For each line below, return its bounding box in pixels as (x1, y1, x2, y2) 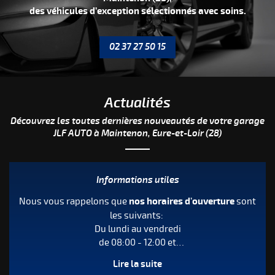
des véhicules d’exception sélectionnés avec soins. (29, 6, 246, 18)
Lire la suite (113, 258, 162, 270)
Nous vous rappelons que (19, 195, 129, 207)
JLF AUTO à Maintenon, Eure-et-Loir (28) (53, 127, 222, 140)
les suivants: (110, 209, 165, 221)
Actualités (104, 95, 171, 112)
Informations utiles (96, 173, 179, 186)
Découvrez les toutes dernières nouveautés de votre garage (10, 115, 265, 128)
